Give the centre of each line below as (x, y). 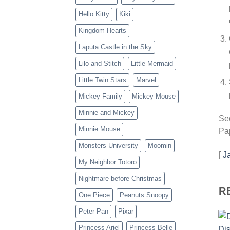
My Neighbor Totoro (108, 162)
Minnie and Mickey (107, 113)
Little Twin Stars (102, 80)
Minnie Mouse (99, 129)
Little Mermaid (152, 64)
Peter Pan (93, 212)
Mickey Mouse (154, 97)
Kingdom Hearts (102, 31)
